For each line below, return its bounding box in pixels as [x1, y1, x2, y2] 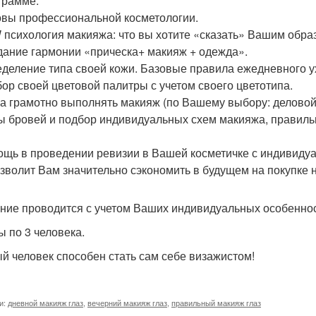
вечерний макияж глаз [87, 296, 167, 308]
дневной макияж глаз [8, 296, 83, 308]
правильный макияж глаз [171, 296, 261, 308]
